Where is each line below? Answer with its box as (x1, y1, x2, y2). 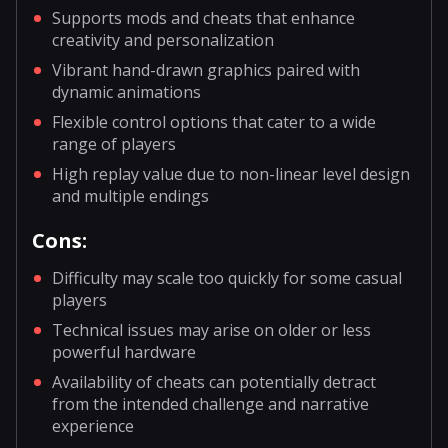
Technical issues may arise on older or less (52, 319, 371, 342)
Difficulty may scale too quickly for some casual (52, 267, 402, 290)
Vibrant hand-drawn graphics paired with (52, 59, 360, 82)
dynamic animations (52, 81, 201, 104)
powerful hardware (52, 341, 196, 364)
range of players (52, 133, 176, 156)
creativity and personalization (52, 29, 274, 52)
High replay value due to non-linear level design (52, 163, 410, 186)
